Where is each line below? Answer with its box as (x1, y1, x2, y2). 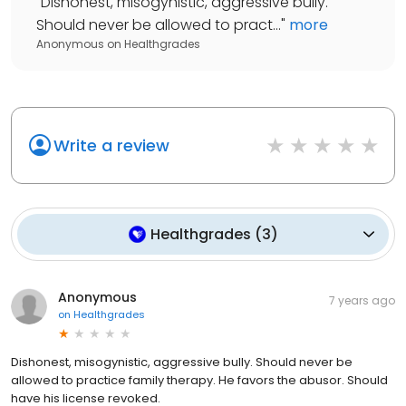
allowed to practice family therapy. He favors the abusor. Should (11, 371, 388, 389)
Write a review (53, 133, 169, 157)
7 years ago (329, 292, 395, 308)
